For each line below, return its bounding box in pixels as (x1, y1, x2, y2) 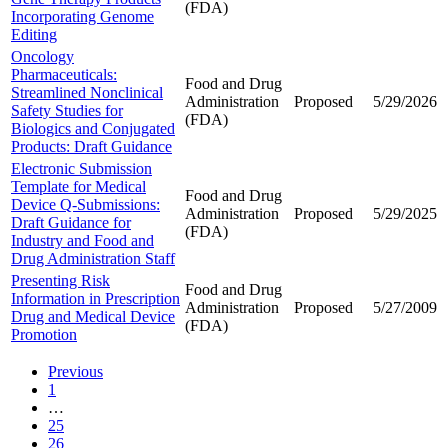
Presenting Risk (11, 271, 110, 289)
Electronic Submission (11, 159, 152, 177)
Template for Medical (11, 177, 146, 195)
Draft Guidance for (11, 213, 131, 231)
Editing (11, 25, 57, 43)
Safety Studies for (11, 101, 123, 119)
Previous (48, 362, 103, 380)
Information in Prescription (11, 289, 180, 307)
